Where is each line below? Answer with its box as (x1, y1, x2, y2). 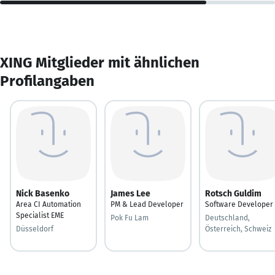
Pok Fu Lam (110, 213, 149, 222)
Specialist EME (16, 211, 64, 220)
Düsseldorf (16, 224, 53, 233)
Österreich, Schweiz (205, 224, 271, 233)
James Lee (110, 188, 150, 199)
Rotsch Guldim (205, 188, 261, 199)
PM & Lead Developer (110, 199, 184, 209)
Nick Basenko (16, 188, 69, 199)
